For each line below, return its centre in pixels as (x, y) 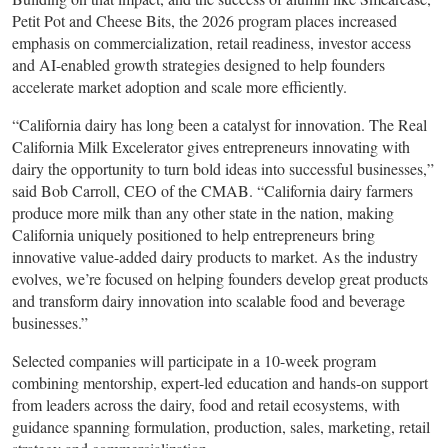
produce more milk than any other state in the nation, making (203, 213)
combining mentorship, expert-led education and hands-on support (220, 383)
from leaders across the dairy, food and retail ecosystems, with (206, 405)
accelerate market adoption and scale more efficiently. (179, 87)
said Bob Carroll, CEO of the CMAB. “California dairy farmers (212, 191)
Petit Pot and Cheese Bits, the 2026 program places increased (204, 21)
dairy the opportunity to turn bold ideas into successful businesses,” (223, 169)
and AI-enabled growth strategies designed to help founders (198, 65)
